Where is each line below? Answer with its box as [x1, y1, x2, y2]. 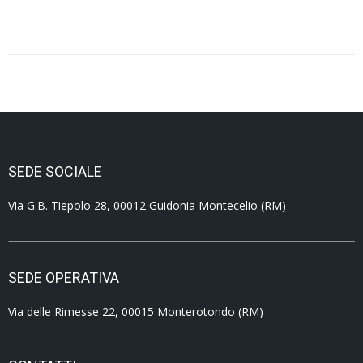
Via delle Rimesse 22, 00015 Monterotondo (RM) [8, 304, 263, 319]
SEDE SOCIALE [8, 163, 102, 180]
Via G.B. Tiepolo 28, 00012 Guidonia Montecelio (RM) [8, 198, 286, 213]
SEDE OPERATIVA [8, 269, 119, 286]
